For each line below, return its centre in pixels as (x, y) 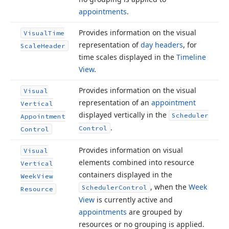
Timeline (191, 57)
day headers (162, 45)
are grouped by (154, 212)
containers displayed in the (125, 175)
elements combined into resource (136, 162)
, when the (169, 187)
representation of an (115, 102)
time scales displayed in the (128, 57)
